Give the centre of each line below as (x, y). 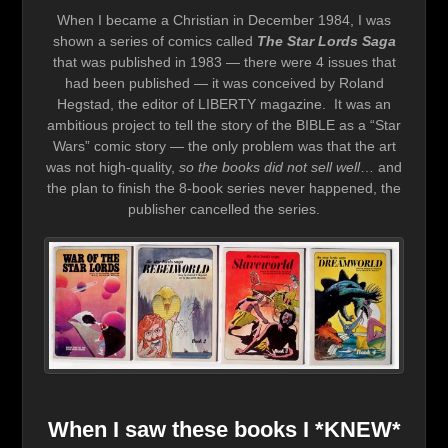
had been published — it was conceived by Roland (224, 83)
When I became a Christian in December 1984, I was (224, 20)
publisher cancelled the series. (224, 209)
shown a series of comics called (154, 41)
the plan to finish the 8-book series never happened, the (224, 188)
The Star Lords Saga (326, 41)
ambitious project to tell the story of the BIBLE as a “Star (224, 125)
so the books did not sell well (269, 167)
